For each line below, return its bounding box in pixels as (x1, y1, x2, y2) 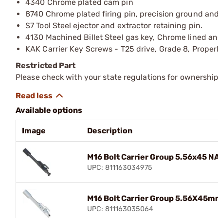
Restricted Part (16, 60, 76, 70)
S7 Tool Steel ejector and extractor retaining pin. (25, 20, 202, 30)
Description (87, 126, 132, 135)
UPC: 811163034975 (87, 163, 152, 172)
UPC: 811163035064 (87, 204, 153, 213)
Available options (16, 105, 82, 115)
